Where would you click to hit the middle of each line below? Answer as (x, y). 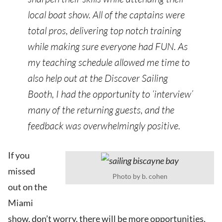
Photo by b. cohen (140, 176)
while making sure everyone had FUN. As (108, 47)
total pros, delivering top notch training (105, 31)
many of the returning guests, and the (101, 110)
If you (19, 155)
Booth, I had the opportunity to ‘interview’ (111, 94)
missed (22, 171)
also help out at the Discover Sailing (98, 78)
